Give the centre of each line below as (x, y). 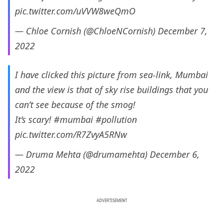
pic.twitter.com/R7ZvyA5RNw (71, 135)
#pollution (116, 120)
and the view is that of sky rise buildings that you (111, 90)
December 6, (175, 155)
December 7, (183, 31)
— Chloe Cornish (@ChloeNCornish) (86, 31)
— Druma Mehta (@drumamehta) (82, 155)
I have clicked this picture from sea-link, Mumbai (111, 75)
